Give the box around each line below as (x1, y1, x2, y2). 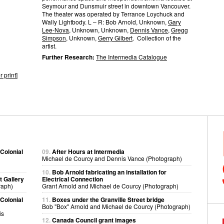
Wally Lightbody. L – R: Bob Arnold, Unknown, (42, 17, 168, 26)
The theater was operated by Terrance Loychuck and (42, 9, 184, 18)
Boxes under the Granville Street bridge (52, 195, 164, 204)
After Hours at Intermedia (52, 147, 124, 156)
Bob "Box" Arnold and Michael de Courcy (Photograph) (42, 202, 190, 210)
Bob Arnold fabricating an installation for (52, 167, 166, 176)
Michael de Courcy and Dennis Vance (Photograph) (42, 154, 182, 162)
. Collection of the (132, 33, 181, 42)
